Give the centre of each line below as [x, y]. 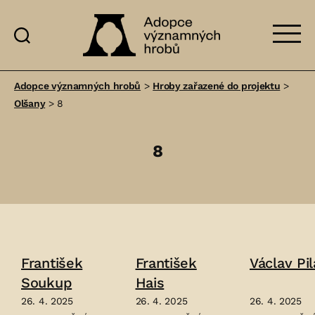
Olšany [30, 103]
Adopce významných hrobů [78, 86]
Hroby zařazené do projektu [217, 86]
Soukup [47, 283]
